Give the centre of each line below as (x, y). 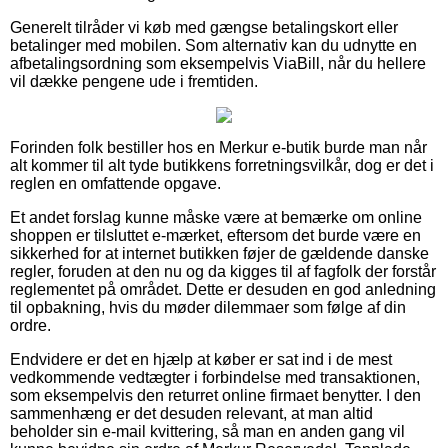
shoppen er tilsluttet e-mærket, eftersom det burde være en (215, 235)
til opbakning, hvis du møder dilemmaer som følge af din (208, 307)
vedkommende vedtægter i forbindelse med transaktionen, (215, 377)
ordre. (30, 325)
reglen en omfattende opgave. (115, 183)
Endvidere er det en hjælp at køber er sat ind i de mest (201, 359)
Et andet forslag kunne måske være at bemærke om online (216, 217)
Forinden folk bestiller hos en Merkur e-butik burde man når (218, 147)
